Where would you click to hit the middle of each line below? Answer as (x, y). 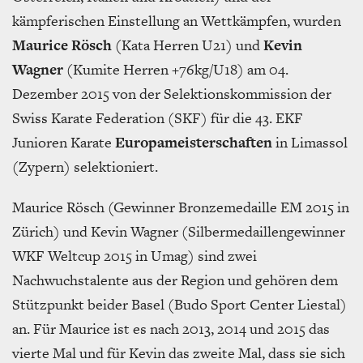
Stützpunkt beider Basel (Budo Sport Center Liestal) (179, 304)
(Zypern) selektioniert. (85, 166)
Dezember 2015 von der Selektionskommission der (172, 93)
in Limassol (310, 142)
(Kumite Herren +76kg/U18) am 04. (176, 69)
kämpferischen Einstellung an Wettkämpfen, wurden (177, 20)
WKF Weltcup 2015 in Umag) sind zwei (135, 255)
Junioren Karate (64, 142)
